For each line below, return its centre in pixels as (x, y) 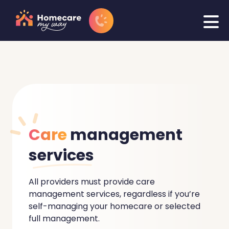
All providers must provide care (92, 182)
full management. (64, 219)
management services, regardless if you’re (114, 194)
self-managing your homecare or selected (114, 207)
